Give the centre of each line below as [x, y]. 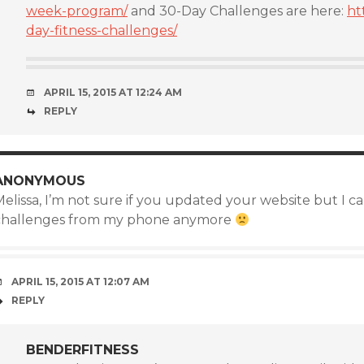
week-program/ [77, 11]
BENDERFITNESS [82, 350]
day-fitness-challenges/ [102, 30]
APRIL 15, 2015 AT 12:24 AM [113, 92]
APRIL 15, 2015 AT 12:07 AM [80, 282]
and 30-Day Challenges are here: [237, 11]
